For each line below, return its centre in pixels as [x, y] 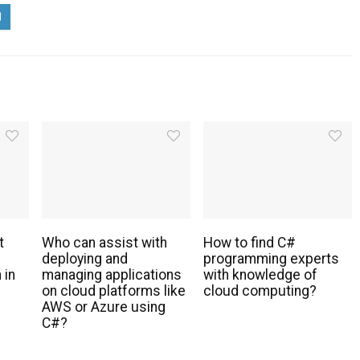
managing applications [112, 275]
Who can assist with [104, 243]
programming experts [271, 259]
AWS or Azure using [104, 307]
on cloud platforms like [114, 291]
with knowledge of [260, 275]
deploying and [85, 259]
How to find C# [249, 243]
